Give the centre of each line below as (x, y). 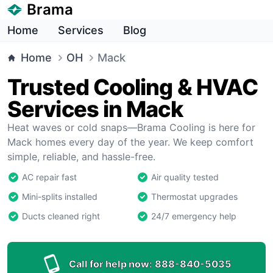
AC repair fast (49, 177)
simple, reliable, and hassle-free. (81, 157)
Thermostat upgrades (194, 197)
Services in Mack (95, 109)
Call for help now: (110, 264)
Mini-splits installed (60, 197)
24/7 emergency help (194, 216)
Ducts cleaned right (61, 216)
